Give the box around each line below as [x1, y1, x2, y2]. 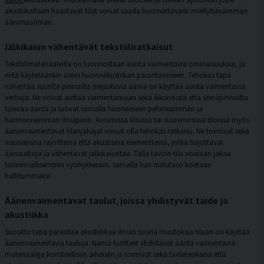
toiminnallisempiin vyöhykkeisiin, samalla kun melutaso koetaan [5, 160, 212, 169]
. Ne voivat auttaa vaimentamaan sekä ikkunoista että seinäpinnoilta [29, 93, 248, 102]
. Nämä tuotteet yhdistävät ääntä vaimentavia [88, 238, 235, 247]
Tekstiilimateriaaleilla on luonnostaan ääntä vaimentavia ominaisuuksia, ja [5, 59, 245, 68]
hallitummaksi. [5, 171, 52, 180]
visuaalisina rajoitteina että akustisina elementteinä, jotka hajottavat [5, 137, 223, 147]
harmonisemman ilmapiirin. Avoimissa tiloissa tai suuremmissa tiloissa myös [5, 115, 249, 124]
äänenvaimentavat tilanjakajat [5, 126, 103, 136]
